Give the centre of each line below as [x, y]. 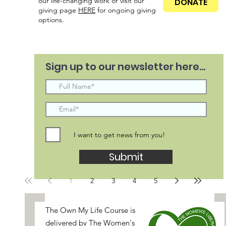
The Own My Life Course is [91, 210]
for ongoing [116, 10]
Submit [126, 157]
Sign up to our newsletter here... [126, 66]
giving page [59, 10]
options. [51, 19]
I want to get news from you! [120, 134]
